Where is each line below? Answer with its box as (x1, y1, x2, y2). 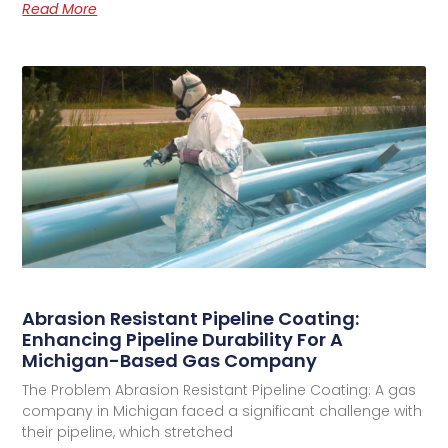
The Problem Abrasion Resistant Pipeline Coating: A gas (22, 379, 417, 400)
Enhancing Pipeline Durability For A (22, 326, 344, 352)
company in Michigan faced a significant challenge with (22, 400, 423, 421)
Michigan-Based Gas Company (22, 347, 318, 373)
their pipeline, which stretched (22, 421, 234, 442)
